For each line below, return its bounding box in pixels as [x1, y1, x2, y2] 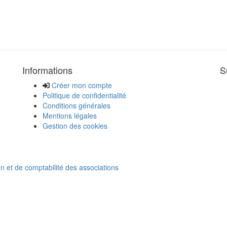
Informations [22, 63, 72, 77]
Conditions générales [43, 100, 110, 110]
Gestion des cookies [43, 120, 107, 131]
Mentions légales [43, 110, 97, 121]
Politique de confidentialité [43, 90, 126, 100]
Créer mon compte [52, 80, 112, 90]
